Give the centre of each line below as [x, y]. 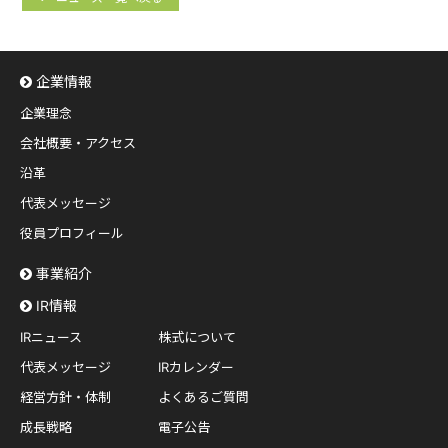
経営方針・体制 [65, 397]
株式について [197, 337]
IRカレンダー [196, 367]
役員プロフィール [72, 233]
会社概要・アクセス [78, 143]
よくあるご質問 [203, 397]
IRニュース [51, 337]
